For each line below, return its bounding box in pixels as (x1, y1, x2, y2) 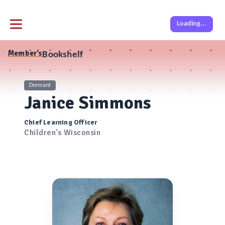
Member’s (8, 48, 43, 58)
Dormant (29, 82, 51, 88)
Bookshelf (42, 50, 83, 60)
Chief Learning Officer (24, 118, 97, 127)
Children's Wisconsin (24, 128, 100, 138)
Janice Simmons (24, 92, 151, 114)
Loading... (177, 20, 206, 28)
